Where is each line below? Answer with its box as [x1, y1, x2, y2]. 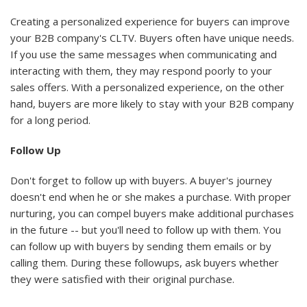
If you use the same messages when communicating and [10, 47, 277, 61]
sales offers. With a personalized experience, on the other [10, 79, 284, 94]
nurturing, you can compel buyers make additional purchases [10, 206, 294, 220]
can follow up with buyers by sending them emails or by [10, 238, 271, 253]
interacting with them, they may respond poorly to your [10, 63, 272, 77]
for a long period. [10, 112, 90, 127]
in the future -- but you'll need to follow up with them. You [10, 222, 281, 236]
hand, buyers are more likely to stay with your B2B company [10, 96, 294, 110]
